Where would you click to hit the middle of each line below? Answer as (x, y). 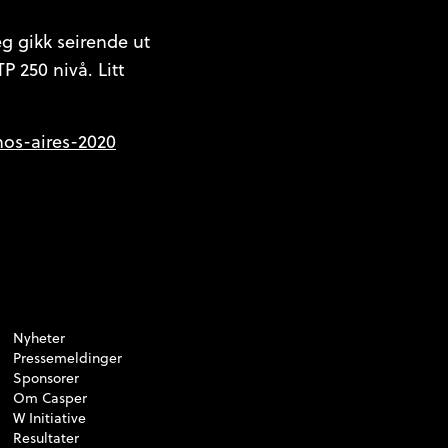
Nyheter (39, 338)
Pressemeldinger (68, 358)
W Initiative (50, 418)
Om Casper (50, 398)
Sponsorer (46, 378)
